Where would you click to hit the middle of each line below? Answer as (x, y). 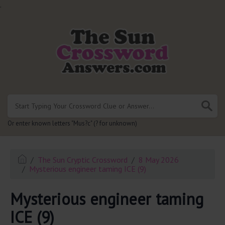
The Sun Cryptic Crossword (83, 159)
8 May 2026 (159, 159)
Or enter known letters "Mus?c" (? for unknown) (72, 123)
